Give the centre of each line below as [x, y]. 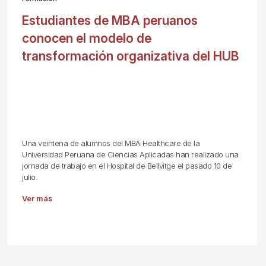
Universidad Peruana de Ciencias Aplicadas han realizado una [130, 155]
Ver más [37, 199]
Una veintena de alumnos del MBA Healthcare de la [111, 143]
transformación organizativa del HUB [131, 56]
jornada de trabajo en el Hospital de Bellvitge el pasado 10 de [127, 166]
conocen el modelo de [87, 38]
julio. [30, 177]
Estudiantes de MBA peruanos [110, 20]
